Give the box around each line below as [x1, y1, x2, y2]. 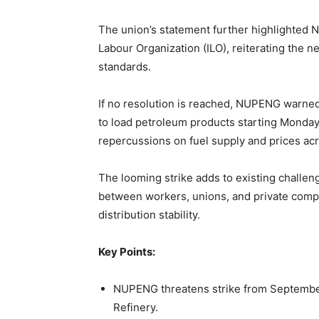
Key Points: [98, 245, 155, 259]
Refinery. [113, 300, 158, 315]
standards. [98, 60, 151, 74]
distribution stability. [98, 208, 200, 222]
